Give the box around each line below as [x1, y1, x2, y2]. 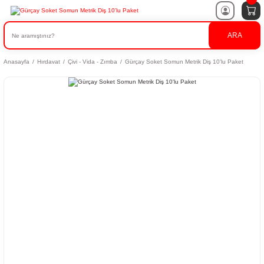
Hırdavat [37, 58, 60, 65]
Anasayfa [4, 58, 29, 65]
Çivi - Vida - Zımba [68, 58, 117, 65]
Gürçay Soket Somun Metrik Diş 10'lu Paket [125, 58, 243, 65]
